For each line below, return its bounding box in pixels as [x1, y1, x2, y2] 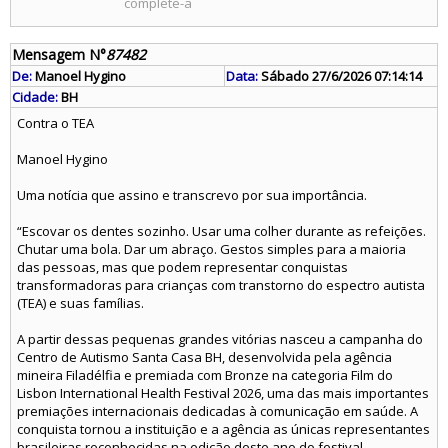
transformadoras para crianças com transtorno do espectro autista [17, 276, 425, 294]
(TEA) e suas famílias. [17, 294, 144, 312]
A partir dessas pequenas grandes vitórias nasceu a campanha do [17, 330, 423, 348]
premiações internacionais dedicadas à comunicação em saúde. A [17, 402, 418, 420]
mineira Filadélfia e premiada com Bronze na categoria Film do [17, 366, 393, 384]
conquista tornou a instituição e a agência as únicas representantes [17, 420, 430, 438]
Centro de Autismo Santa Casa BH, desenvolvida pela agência [17, 348, 392, 366]
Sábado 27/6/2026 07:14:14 [258, 67, 422, 85]
